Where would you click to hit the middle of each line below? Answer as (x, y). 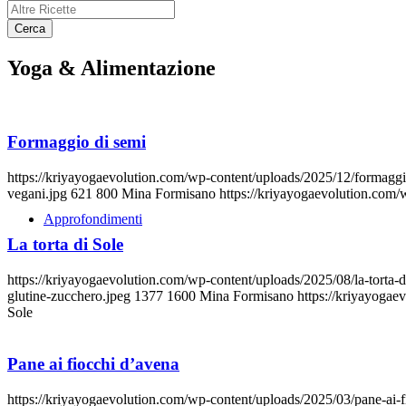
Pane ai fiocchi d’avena (93, 363)
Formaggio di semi (77, 142)
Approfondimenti (93, 219)
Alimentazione (146, 68)
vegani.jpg (37, 193)
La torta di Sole (65, 245)
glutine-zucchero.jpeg (69, 296)
